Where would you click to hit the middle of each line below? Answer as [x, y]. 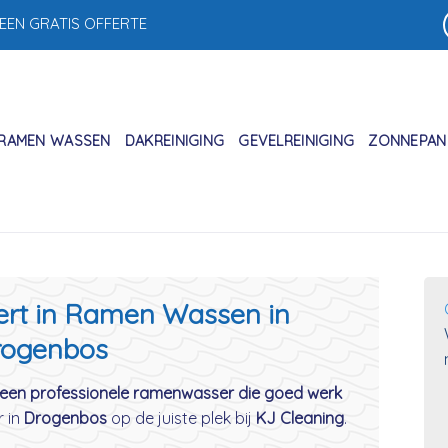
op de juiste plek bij [181, 417]
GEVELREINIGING [296, 141]
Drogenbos [65, 417]
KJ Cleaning [299, 417]
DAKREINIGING [174, 141]
